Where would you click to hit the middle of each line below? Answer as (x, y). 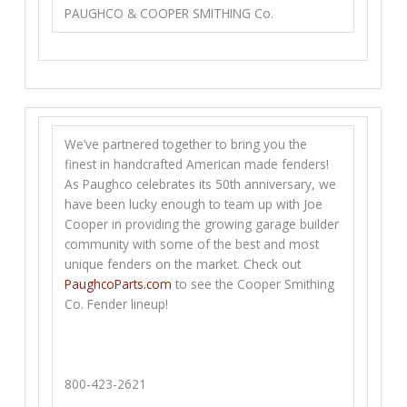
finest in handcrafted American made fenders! (197, 164)
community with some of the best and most (192, 244)
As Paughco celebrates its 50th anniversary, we (201, 184)
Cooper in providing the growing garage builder (202, 224)
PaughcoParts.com (119, 284)
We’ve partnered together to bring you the (186, 144)
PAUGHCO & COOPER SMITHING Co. (169, 13)
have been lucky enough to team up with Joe (194, 204)
